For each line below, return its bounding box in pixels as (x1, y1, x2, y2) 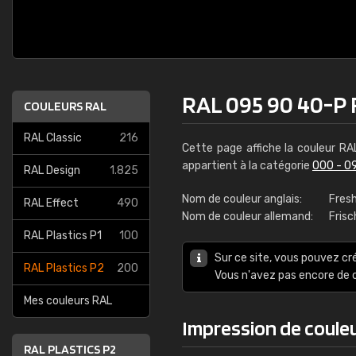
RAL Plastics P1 (24, 229, 102, 242)
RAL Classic (24, 131, 82, 145)
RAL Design (24, 164, 80, 177)
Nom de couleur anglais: (182, 192, 302, 206)
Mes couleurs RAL (24, 294, 112, 308)
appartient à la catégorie (182, 159, 312, 172)
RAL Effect (24, 196, 79, 210)
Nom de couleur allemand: (182, 210, 313, 223)
